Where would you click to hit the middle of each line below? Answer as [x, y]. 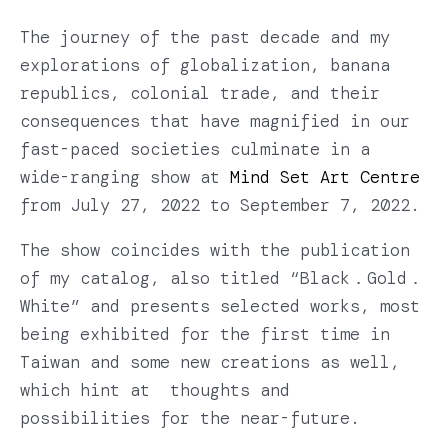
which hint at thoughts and [155, 389]
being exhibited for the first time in [205, 333]
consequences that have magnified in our [215, 120]
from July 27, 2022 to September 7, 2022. [220, 204]
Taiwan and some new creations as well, [210, 361]
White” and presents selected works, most [220, 305]
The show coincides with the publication [215, 249]
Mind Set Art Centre [325, 176]
